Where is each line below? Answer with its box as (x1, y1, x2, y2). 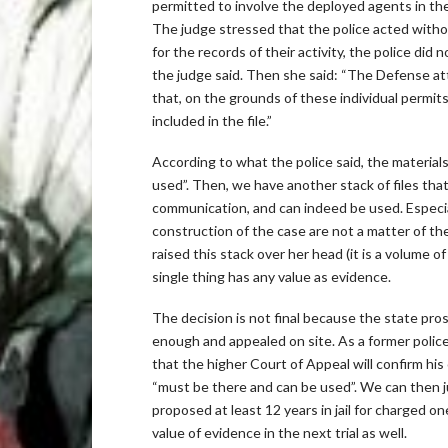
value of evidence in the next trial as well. (152, 424, 407, 442)
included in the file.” (152, 111, 272, 129)
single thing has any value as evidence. (152, 267, 391, 285)
